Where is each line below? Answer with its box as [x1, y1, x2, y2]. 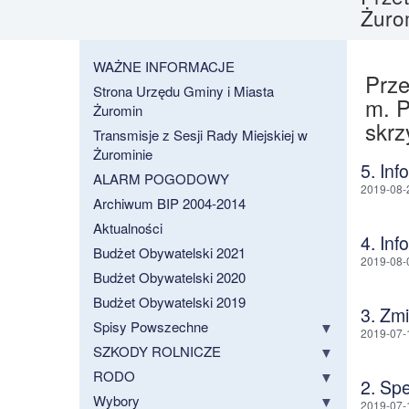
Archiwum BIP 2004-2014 [93, 194, 246, 214]
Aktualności [93, 218, 163, 238]
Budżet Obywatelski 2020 [93, 267, 246, 288]
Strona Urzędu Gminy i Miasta [93, 81, 274, 101]
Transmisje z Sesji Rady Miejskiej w [93, 125, 308, 145]
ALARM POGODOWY [93, 169, 229, 189]
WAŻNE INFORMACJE [93, 57, 235, 77]
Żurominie [93, 144, 152, 164]
